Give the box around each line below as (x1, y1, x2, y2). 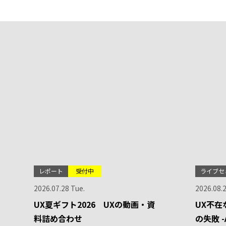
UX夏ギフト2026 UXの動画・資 (34, 198, 155, 210)
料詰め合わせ (34, 212, 83, 224)
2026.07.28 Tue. (34, 183, 85, 193)
